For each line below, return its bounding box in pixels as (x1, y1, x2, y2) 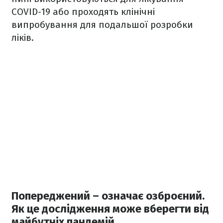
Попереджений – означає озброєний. (11, 189, 205, 203)
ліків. (11, 31, 34, 43)
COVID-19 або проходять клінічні (11, 5, 155, 17)
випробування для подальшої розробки (11, 18, 193, 30)
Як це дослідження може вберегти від (11, 202, 209, 216)
